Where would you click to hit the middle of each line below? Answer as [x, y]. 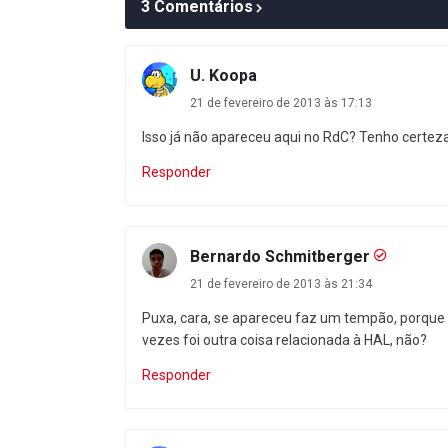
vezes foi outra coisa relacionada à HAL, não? [284, 340]
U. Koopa [223, 75]
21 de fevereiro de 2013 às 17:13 [281, 103]
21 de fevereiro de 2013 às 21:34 [281, 284]
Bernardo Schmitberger [280, 256]
